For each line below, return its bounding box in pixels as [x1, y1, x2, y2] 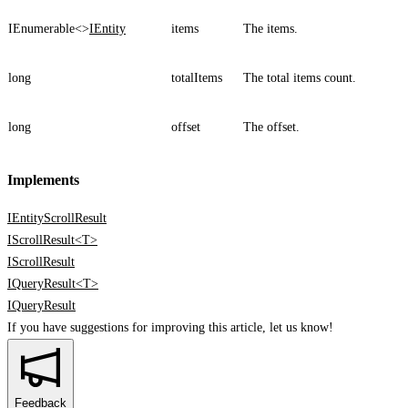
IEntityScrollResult [7, 210, 107, 225]
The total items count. [243, 71, 356, 86]
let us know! [270, 320, 333, 334]
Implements [7, 170, 79, 189]
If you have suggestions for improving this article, [7, 320, 266, 334]
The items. [243, 22, 298, 36]
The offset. [243, 120, 300, 135]
